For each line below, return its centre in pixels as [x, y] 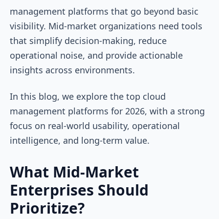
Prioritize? [47, 208]
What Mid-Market [74, 172]
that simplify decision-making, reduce [88, 40]
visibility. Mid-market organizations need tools [106, 26]
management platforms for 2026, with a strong [107, 111]
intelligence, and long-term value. [81, 140]
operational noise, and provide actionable [96, 55]
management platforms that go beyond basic [104, 11]
